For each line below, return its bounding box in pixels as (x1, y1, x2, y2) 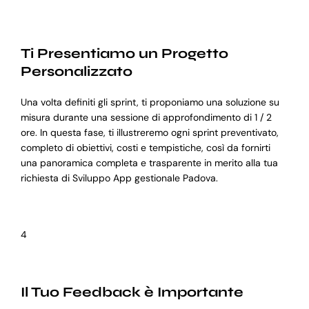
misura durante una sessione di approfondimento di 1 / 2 (20, 111, 272, 124)
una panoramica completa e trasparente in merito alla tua (20, 157, 278, 170)
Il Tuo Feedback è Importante (20, 283, 243, 301)
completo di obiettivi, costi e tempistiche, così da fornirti (20, 141, 270, 154)
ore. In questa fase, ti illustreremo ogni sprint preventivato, (20, 126, 279, 139)
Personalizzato (20, 63, 132, 81)
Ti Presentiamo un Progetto (20, 45, 228, 63)
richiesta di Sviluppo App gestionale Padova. (20, 172, 218, 185)
